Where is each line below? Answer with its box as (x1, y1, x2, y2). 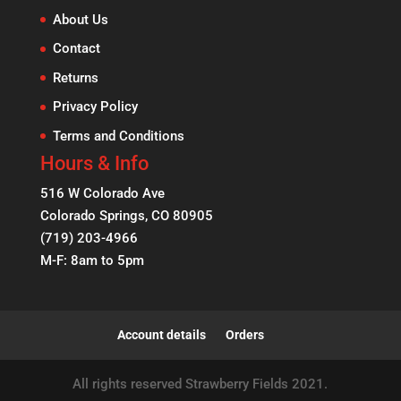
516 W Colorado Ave (39, 185, 165, 201)
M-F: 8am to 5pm (39, 252, 144, 269)
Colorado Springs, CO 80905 (39, 208, 213, 224)
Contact (52, 40, 100, 56)
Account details (116, 328, 206, 342)
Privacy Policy (52, 98, 138, 115)
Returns (52, 69, 98, 86)
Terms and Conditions (52, 127, 184, 144)
